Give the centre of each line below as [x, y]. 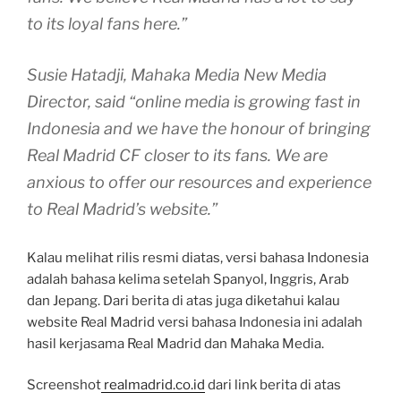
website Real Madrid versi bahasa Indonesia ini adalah [195, 322]
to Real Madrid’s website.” [122, 209]
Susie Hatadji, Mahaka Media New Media [177, 74]
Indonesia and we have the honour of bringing [199, 128]
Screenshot [64, 385]
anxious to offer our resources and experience [199, 182]
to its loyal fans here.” [107, 23]
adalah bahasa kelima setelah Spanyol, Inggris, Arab [188, 279]
